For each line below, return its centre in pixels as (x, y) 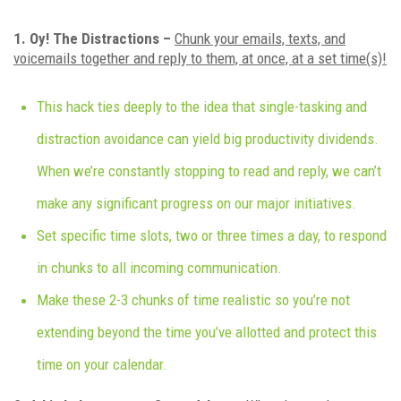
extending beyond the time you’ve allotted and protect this (206, 332)
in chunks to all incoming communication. (159, 267)
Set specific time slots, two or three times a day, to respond (211, 235)
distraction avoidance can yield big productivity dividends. (207, 138)
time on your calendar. (102, 364)
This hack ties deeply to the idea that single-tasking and (201, 106)
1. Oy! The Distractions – (94, 38)
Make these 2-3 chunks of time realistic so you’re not (193, 299)
